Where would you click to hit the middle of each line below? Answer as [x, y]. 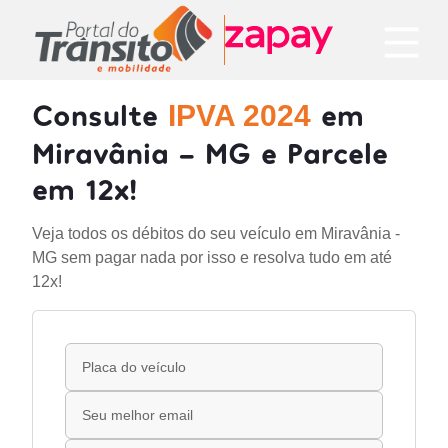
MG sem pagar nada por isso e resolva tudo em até [212, 257]
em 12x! [84, 188]
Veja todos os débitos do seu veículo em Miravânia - [216, 233]
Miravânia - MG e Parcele [210, 152]
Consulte [100, 114]
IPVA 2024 [239, 115]
